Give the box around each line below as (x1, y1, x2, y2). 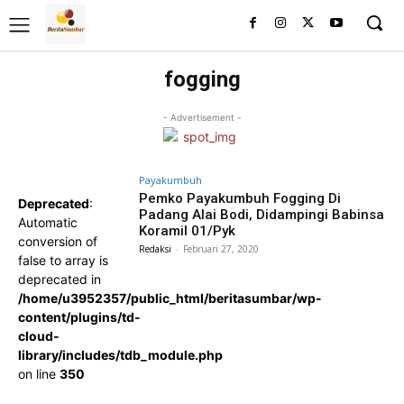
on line (18, 366, 60, 381)
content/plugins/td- (18, 309, 141, 325)
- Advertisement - (162, 112, 242, 123)
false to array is (18, 252, 108, 268)
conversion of (18, 234, 97, 249)
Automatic (18, 215, 78, 230)
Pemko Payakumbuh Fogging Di (139, 190, 342, 207)
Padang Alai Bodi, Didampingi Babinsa (139, 207, 385, 223)
